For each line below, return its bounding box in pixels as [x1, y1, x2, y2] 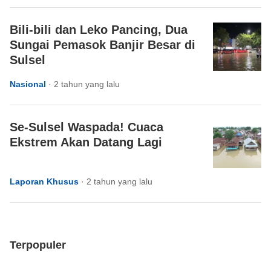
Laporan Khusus [10, 177, 79, 186]
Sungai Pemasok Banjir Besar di [10, 38, 195, 51]
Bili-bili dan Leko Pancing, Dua [10, 23, 188, 36]
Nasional [10, 79, 46, 89]
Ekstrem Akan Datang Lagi [10, 135, 162, 149]
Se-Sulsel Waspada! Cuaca [10, 120, 163, 134]
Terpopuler [10, 239, 66, 251]
